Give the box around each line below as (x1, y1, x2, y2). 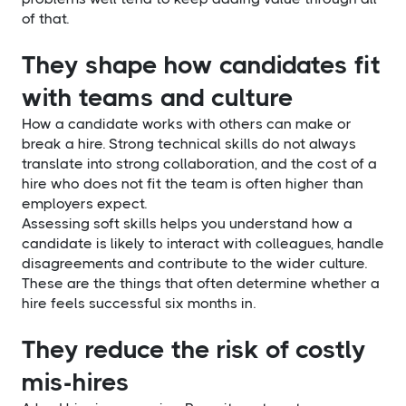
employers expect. (22, 194, 147, 212)
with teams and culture (22, 82, 294, 112)
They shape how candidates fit (22, 49, 381, 80)
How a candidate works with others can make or (22, 114, 352, 132)
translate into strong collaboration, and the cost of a (22, 154, 377, 172)
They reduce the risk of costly (22, 333, 366, 364)
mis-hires (22, 366, 130, 397)
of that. (22, 9, 69, 27)
